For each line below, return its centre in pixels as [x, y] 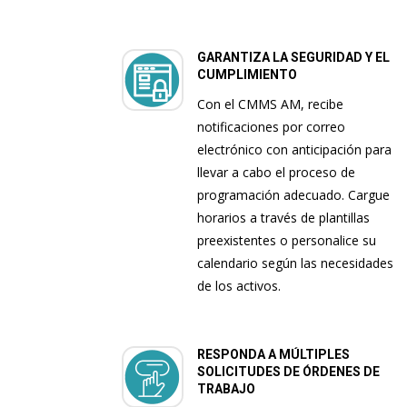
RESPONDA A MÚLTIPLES [274, 355]
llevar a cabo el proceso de [277, 173]
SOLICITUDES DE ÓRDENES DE [289, 372]
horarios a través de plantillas [284, 218]
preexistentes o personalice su [287, 241]
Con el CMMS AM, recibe [271, 104]
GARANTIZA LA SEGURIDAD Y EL [294, 58]
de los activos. [239, 286]
